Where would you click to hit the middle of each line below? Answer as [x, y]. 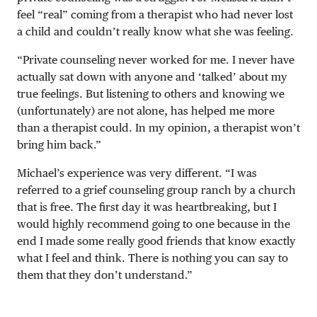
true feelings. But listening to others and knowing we [151, 93]
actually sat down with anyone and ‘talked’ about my [152, 76]
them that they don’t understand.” [105, 275]
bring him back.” [59, 144]
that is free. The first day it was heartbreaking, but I [147, 207]
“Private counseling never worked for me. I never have [156, 59]
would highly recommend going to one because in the [154, 224]
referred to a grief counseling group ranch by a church [156, 190]
